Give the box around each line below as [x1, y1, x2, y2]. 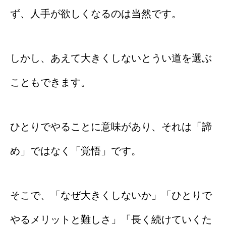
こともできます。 [10, 76, 91, 88]
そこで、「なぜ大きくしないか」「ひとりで [10, 189, 212, 201]
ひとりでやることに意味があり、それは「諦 [10, 121, 212, 132]
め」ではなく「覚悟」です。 [10, 145, 141, 156]
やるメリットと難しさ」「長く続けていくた [10, 213, 212, 225]
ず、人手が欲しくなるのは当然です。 [10, 8, 182, 19]
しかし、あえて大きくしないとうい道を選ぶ [10, 52, 212, 64]
